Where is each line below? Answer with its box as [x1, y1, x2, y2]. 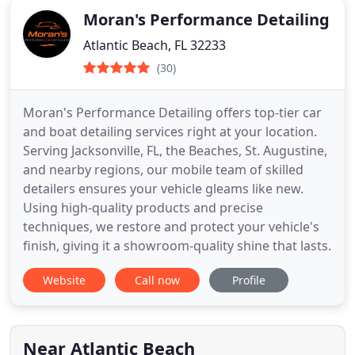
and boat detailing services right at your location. [23, 123, 317, 140]
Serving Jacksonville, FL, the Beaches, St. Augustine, [23, 142, 327, 159]
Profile [232, 273, 265, 288]
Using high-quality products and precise [23, 199, 263, 216]
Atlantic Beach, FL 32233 [83, 36, 226, 54]
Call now [135, 273, 180, 288]
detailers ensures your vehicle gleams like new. [23, 180, 303, 197]
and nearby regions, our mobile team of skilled [23, 161, 303, 178]
